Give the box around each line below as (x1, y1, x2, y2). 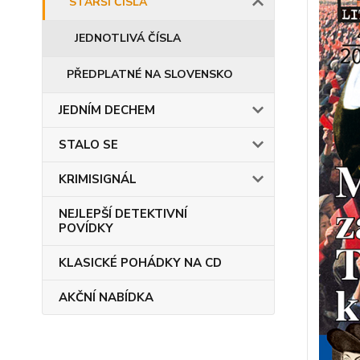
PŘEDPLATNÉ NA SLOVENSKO (67, 67, 233, 82)
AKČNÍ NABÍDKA (59, 289, 153, 305)
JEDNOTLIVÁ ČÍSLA (75, 31, 181, 46)
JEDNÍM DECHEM (59, 102, 155, 118)
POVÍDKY (59, 220, 113, 236)
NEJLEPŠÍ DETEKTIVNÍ (59, 206, 187, 222)
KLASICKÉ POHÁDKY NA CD (59, 255, 222, 271)
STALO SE (59, 137, 118, 153)
